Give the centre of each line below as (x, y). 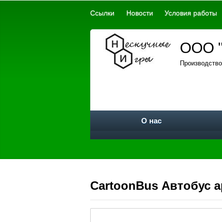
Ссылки (102, 13)
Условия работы (191, 13)
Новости (139, 13)
